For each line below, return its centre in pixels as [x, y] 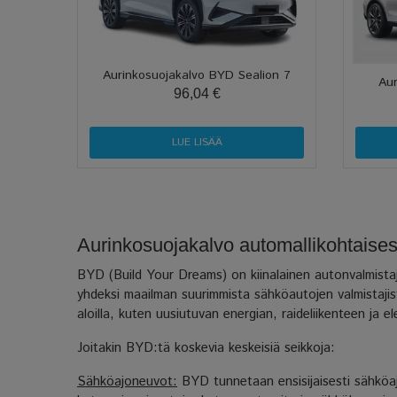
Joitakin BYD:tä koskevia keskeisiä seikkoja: [206, 347]
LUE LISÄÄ [197, 142]
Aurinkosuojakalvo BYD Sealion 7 [197, 75]
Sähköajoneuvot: [127, 381]
